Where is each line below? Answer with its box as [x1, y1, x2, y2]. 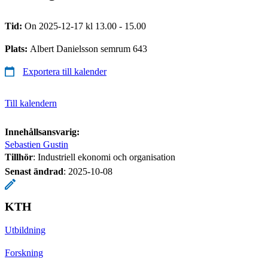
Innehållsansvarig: [5, 126, 80, 137]
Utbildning [5, 224, 45, 235]
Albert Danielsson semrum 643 [30, 43, 147, 54]
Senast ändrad [5, 166, 63, 176]
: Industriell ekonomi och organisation [33, 151, 175, 162]
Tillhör [5, 151, 33, 162]
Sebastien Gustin [5, 139, 68, 150]
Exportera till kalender [23, 66, 106, 77]
